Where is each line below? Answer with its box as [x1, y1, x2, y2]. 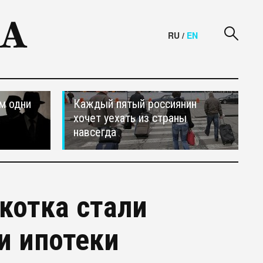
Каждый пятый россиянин [73, 97, 197, 111]
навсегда [73, 125, 116, 139]
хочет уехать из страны [73, 111, 187, 125]
